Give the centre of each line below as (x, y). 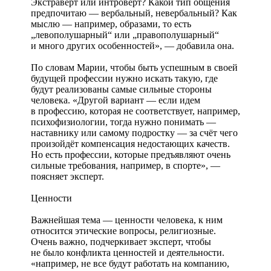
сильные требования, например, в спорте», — (126, 165)
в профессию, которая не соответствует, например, (135, 111)
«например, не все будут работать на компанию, (130, 263)
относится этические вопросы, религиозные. (123, 230)
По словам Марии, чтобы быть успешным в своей (134, 67)
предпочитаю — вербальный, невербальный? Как (134, 13)
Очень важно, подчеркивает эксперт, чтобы (121, 241)
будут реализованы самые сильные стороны (121, 89)
